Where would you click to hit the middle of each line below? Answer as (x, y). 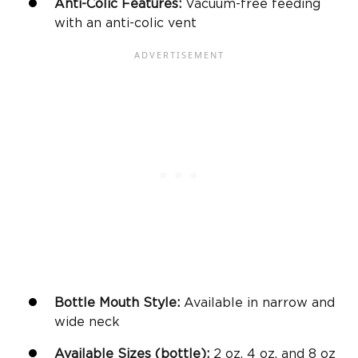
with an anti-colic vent (127, 24)
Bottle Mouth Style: (119, 303)
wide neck (87, 322)
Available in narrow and (259, 303)
